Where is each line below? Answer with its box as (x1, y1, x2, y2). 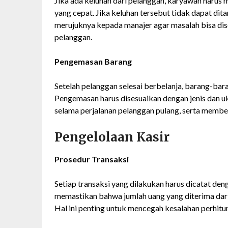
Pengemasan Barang (54, 56, 132, 67)
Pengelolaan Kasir (54, 129, 169, 146)
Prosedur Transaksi (54, 154, 129, 164)
